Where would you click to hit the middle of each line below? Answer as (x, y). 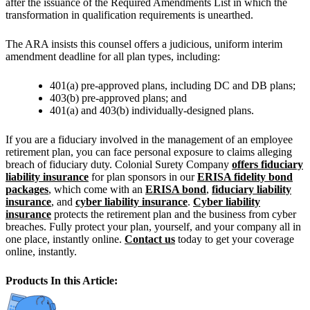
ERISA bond (176, 190)
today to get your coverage (235, 239)
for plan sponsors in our (143, 177)
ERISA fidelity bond (245, 177)
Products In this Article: (62, 281)
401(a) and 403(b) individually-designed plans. (152, 111)
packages (27, 190)
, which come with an (97, 190)
